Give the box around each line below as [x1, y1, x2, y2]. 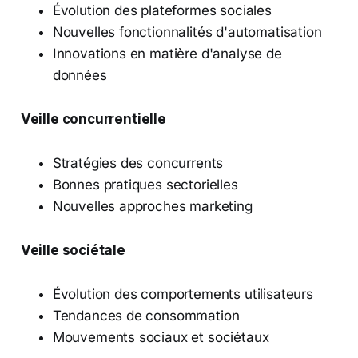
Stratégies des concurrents [52, 154, 224, 171]
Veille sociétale [20, 241, 125, 258]
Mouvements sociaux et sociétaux [52, 328, 269, 345]
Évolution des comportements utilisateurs [52, 285, 313, 302]
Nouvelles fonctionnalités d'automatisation [52, 23, 322, 40]
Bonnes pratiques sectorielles [52, 176, 238, 193]
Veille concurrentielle [20, 110, 166, 127]
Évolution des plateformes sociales [52, 2, 272, 18]
